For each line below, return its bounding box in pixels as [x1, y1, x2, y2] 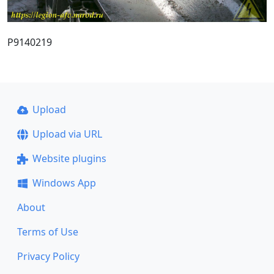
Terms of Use [17, 225, 78, 239]
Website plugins [32, 152, 106, 165]
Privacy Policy [17, 250, 80, 263]
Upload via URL [32, 127, 102, 141]
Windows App [32, 176, 96, 190]
